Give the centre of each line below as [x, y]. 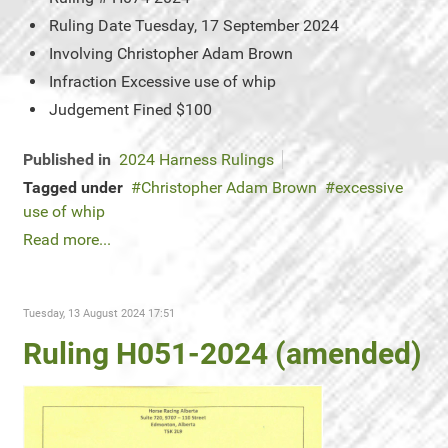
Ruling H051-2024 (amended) [222, 353]
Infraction [83, 81]
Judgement [89, 109]
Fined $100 [172, 109]
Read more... [67, 239]
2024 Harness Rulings [196, 159]
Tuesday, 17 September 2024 [237, 25]
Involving [81, 53]
